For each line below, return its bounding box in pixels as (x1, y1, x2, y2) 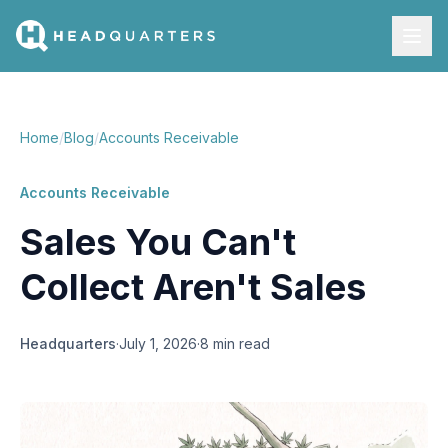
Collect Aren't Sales (20, 265, 366, 309)
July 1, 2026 (119, 335, 197, 352)
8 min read (200, 335, 270, 352)
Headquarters (20, 335, 116, 352)
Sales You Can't (20, 220, 296, 264)
